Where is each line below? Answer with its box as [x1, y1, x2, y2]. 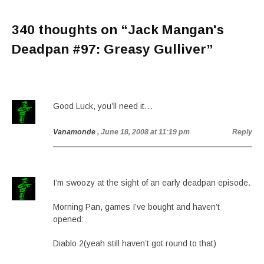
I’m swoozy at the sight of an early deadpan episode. [53, 178, 250, 187]
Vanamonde [53, 128, 95, 136]
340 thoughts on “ [12, 22, 128, 37]
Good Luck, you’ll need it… [53, 101, 153, 111]
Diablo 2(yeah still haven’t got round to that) [53, 239, 216, 248]
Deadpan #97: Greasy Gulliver [12, 42, 206, 57]
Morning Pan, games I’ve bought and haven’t [53, 202, 220, 212]
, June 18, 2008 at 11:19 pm [97, 128, 190, 136]
